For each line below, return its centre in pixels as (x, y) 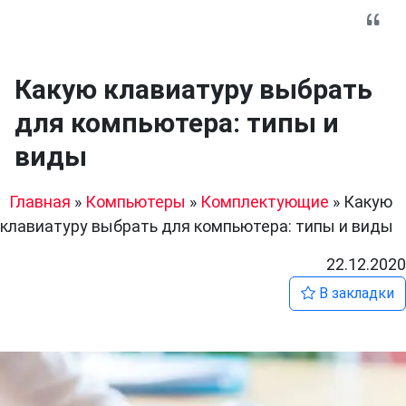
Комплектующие (265, 202)
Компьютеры (135, 202)
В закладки (355, 293)
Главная (40, 202)
